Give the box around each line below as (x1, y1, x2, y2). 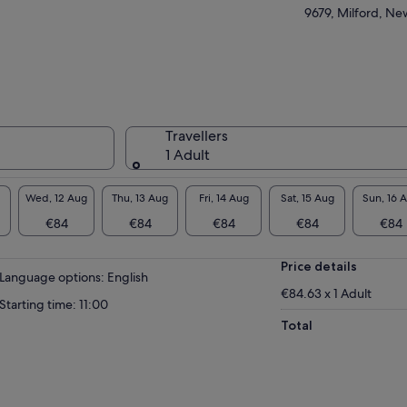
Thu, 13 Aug (112, 190, 168, 205)
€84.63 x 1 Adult (281, 285, 372, 303)
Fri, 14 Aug (198, 190, 249, 205)
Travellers (164, 126, 228, 146)
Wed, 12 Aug (25, 190, 87, 205)
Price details (281, 258, 358, 275)
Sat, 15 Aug (280, 190, 334, 205)
